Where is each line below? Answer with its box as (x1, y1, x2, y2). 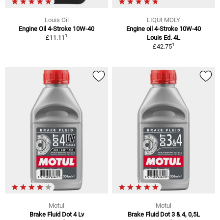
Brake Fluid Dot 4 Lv (29, 211, 84, 219)
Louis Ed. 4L (147, 33, 180, 41)
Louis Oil (44, 16, 69, 24)
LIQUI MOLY (147, 16, 180, 24)
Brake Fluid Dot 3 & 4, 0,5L (127, 211, 200, 219)
